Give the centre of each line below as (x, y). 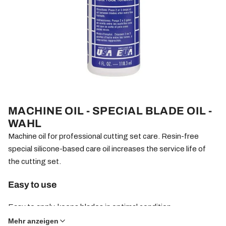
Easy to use (32, 184)
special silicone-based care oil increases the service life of (107, 149)
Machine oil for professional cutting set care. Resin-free (103, 136)
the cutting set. (35, 161)
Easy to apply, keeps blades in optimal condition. (91, 207)
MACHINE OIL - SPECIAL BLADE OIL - (110, 111)
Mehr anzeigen (33, 221)
